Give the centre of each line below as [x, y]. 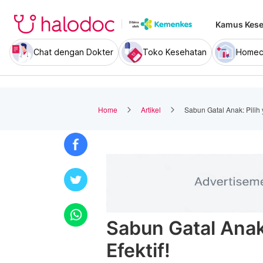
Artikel [151, 109]
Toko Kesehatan [175, 52]
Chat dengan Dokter [73, 52]
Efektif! [138, 250]
